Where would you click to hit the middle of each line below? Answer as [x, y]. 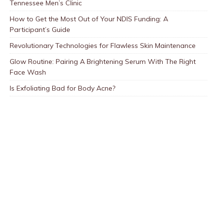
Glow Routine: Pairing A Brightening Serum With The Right [103, 62]
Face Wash [28, 72]
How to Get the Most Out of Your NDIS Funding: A [89, 19]
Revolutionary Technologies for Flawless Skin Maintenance [103, 46]
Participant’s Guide [40, 30]
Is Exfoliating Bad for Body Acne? [62, 88]
